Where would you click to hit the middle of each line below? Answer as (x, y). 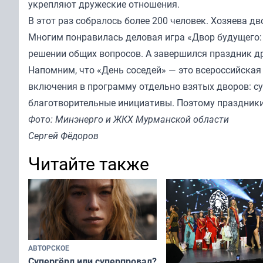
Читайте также (89, 163)
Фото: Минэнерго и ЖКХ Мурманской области (129, 119)
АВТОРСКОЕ (49, 248)
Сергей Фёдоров (63, 135)
